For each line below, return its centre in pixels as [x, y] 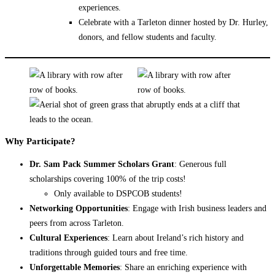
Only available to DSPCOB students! [118, 193]
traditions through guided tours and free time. [109, 252]
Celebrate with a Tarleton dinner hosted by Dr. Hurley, [173, 22]
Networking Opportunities [79, 208]
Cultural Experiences [68, 237]
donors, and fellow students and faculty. [148, 37]
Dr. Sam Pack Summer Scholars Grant [102, 164]
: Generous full [200, 164]
